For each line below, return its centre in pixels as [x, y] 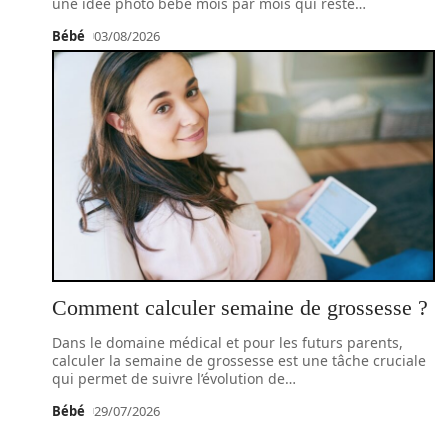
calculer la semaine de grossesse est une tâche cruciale [239, 360]
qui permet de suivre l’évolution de [168, 378]
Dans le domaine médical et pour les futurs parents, [227, 342]
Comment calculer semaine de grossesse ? [240, 307]
